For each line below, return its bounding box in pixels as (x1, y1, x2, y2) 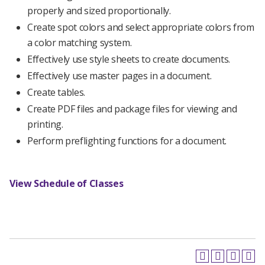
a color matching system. (27, 36, 132, 49)
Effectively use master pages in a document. (27, 69, 212, 82)
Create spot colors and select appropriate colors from (27, 21, 254, 34)
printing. (27, 118, 63, 131)
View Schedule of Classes (9, 177, 124, 190)
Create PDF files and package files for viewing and (27, 102, 237, 115)
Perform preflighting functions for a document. (27, 134, 227, 147)
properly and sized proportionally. (27, 4, 171, 17)
